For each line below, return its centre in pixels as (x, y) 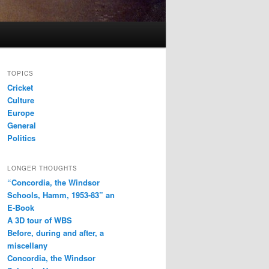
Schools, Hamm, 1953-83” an (61, 195)
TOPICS (20, 74)
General (22, 125)
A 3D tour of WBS (40, 220)
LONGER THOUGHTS (42, 168)
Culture (21, 100)
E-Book (21, 207)
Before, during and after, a (56, 232)
